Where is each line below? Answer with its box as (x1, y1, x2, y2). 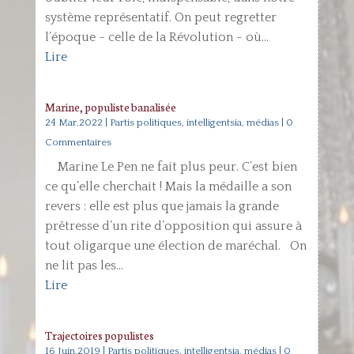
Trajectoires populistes (44, 327, 154, 343)
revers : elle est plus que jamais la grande (44, 199, 279, 213)
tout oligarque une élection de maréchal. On (44, 239, 307, 253)
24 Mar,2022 (44, 117, 103, 128)
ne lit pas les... (44, 258, 123, 273)
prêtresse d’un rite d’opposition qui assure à (44, 219, 302, 233)
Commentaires (44, 137, 111, 148)
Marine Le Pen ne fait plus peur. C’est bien (44, 160, 297, 174)
